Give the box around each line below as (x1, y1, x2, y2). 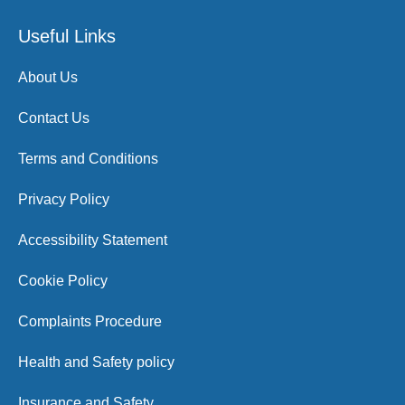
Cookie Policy (18, 273, 108, 288)
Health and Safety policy (18, 354, 174, 370)
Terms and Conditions (18, 151, 158, 166)
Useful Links (18, 26, 116, 46)
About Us (18, 70, 78, 85)
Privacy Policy (18, 192, 109, 207)
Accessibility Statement (18, 232, 167, 248)
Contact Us (18, 110, 89, 126)
